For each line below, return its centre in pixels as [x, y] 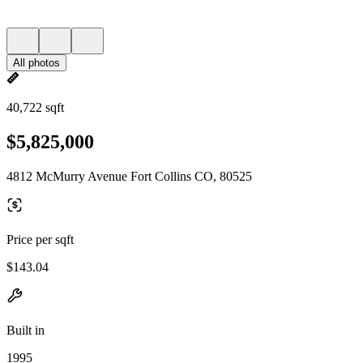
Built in [26, 330]
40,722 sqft [35, 107]
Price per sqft [40, 239]
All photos [36, 63]
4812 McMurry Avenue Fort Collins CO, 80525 [129, 176]
